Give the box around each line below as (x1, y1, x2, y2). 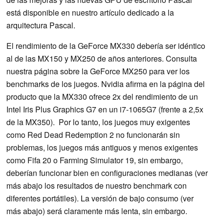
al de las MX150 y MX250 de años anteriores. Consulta (6, 52, 197, 64)
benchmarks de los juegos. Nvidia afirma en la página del (6, 78, 205, 89)
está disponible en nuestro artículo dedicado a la (6, 6, 174, 18)
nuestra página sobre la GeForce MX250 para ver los (6, 65, 190, 77)
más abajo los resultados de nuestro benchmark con (6, 179, 187, 191)
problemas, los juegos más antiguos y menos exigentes (6, 141, 198, 153)
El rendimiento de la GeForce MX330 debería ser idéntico (6, 40, 205, 51)
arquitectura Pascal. (6, 19, 75, 31)
